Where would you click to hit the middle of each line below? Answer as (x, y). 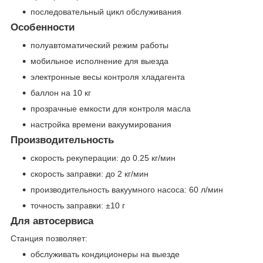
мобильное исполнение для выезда (100, 61)
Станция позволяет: (49, 239)
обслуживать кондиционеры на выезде (105, 254)
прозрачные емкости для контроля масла (111, 108)
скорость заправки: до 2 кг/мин (90, 173)
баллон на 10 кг (61, 92)
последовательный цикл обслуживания (106, 12)
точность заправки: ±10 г (78, 205)
